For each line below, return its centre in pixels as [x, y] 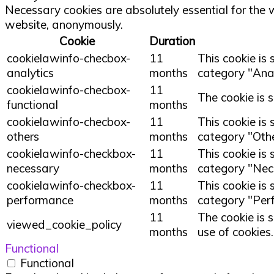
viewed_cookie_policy [64, 224]
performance [40, 200]
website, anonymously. [64, 24]
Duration [172, 41]
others [23, 136]
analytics [30, 72]
